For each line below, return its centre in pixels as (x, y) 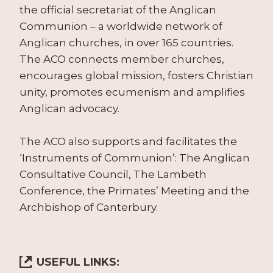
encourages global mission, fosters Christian (136, 76)
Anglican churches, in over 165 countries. (126, 43)
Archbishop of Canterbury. (89, 207)
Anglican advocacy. (69, 109)
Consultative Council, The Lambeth (113, 175)
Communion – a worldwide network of (121, 27)
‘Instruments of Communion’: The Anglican (135, 158)
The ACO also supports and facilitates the (128, 142)
